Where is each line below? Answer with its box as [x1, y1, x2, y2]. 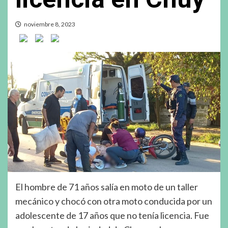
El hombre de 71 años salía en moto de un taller [15, 181, 198, 192]
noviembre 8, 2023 [24, 20, 75, 28]
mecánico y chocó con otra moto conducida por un [15, 195, 212, 207]
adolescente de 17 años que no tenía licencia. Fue [15, 209, 209, 221]
